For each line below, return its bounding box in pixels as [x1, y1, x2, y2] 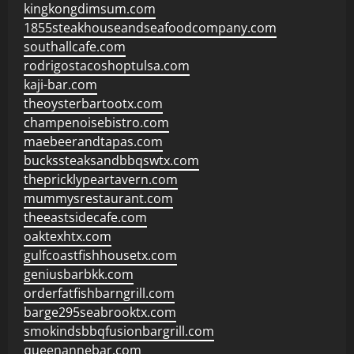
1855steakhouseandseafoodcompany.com [24, 19, 277, 36]
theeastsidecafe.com [24, 209, 147, 226]
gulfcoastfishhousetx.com [24, 247, 177, 264]
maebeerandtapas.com [24, 133, 163, 150]
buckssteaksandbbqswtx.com [24, 152, 199, 169]
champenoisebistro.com [24, 114, 169, 131]
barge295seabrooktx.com [24, 303, 176, 321]
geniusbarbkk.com [24, 265, 134, 283]
